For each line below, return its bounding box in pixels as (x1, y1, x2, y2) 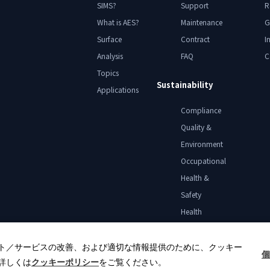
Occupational (180, 155, 226, 166)
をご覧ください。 (99, 256, 166, 268)
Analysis (96, 50, 123, 61)
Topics (96, 67, 119, 78)
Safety (180, 189, 201, 200)
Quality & (180, 122, 212, 133)
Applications (96, 84, 139, 95)
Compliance (180, 105, 221, 116)
